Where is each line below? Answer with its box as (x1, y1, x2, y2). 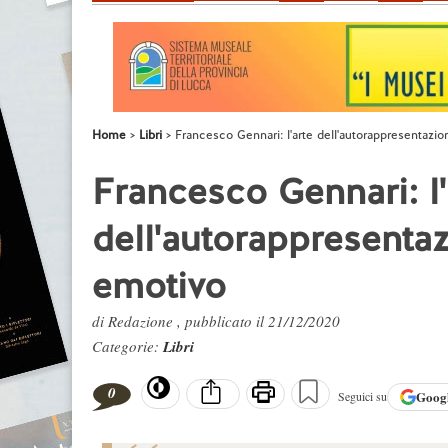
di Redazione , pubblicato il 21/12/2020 (92, 311, 340, 331)
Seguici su (338, 388, 387, 405)
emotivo (92, 262, 226, 309)
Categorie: (92, 336, 163, 356)
